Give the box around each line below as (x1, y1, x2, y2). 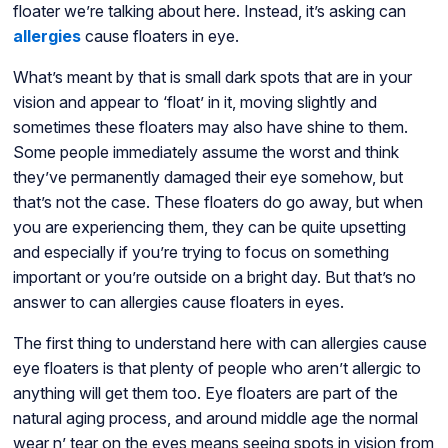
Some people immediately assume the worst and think (12, 142, 399, 163)
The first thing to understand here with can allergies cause (12, 333, 427, 354)
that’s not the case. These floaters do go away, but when (12, 192, 423, 213)
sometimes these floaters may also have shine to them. (12, 117, 408, 138)
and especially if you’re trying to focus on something (12, 242, 389, 263)
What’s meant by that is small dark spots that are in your (12, 67, 412, 88)
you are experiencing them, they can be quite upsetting (12, 217, 406, 238)
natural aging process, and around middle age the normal (12, 408, 418, 429)
